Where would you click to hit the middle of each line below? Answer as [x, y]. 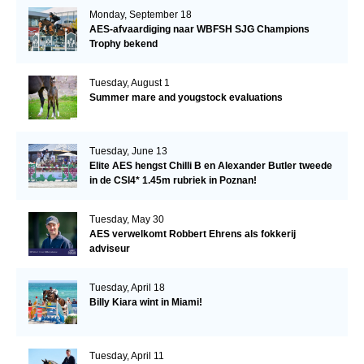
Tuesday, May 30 [126, 220]
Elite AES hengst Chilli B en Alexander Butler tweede [210, 166]
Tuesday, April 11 [126, 356]
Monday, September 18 [140, 15]
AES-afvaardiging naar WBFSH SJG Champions [199, 30]
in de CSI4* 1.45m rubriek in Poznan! [173, 181]
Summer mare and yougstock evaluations [186, 98]
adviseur [109, 249]
